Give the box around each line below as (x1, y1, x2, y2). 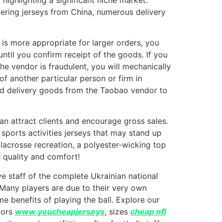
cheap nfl (130, 206, 166, 217)
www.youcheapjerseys (15, 206, 105, 217)
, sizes (105, 206, 130, 217)
